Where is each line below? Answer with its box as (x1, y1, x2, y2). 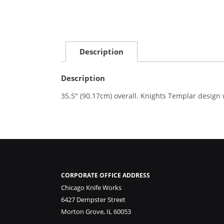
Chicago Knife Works (61, 183, 121, 192)
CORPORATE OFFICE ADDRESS (61, 171, 150, 180)
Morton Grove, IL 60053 (61, 207, 131, 216)
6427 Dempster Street (61, 195, 125, 204)
